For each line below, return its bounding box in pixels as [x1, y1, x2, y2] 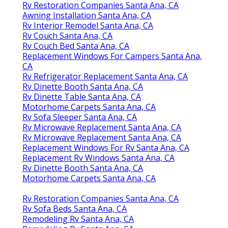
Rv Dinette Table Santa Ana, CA [22, 91, 141, 102]
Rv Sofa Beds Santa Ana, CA [22, 203, 127, 214]
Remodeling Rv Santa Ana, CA [22, 213, 134, 224]
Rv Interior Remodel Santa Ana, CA [22, 19, 153, 31]
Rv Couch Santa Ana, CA [22, 30, 112, 41]
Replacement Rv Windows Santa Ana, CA [22, 152, 175, 163]
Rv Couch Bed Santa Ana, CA [22, 40, 129, 51]
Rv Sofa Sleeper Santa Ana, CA [22, 111, 137, 123]
